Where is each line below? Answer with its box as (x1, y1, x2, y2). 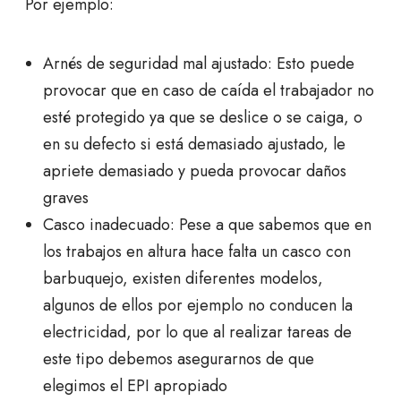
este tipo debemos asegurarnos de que (43, 347, 314, 371)
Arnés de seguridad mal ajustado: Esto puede (43, 52, 354, 76)
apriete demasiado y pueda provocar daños (43, 159, 346, 183)
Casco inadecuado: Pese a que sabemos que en (43, 213, 371, 237)
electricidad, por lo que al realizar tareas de (43, 320, 352, 345)
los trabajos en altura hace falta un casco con (43, 240, 351, 264)
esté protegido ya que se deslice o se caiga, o (43, 106, 363, 130)
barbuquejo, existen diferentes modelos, (43, 267, 323, 291)
